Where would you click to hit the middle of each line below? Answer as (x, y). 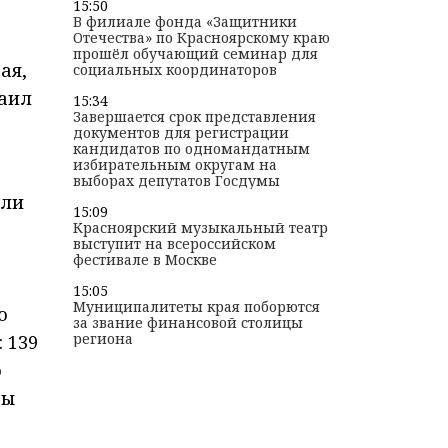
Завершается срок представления (194, 117)
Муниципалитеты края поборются (196, 307)
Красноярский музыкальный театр (200, 228)
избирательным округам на (174, 165)
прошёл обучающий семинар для (195, 54)
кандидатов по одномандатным (191, 149)
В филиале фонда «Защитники (184, 22)
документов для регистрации (180, 133)
